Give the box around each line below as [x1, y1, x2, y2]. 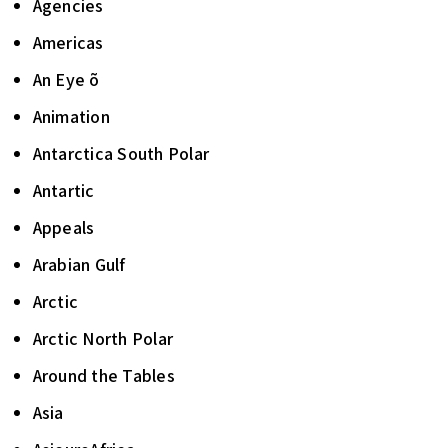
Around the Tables [32, 364, 175, 387]
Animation [32, 105, 110, 128]
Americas [32, 31, 104, 54]
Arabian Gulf [32, 253, 126, 276]
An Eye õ [32, 68, 100, 91]
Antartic [32, 179, 95, 202]
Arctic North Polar [32, 327, 173, 350]
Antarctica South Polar [32, 142, 209, 165]
